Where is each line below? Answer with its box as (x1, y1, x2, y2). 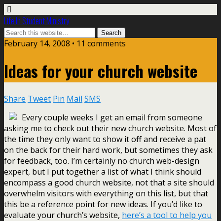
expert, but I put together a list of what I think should (4, 166, 201, 177)
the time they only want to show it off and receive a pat (4, 133, 206, 145)
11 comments (76, 38, 126, 49)
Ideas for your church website (4, 59, 197, 83)
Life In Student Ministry (4, 15, 69, 27)
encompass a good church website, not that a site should (4, 177, 214, 188)
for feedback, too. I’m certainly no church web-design (4, 155, 199, 166)
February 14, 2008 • (4, 38, 76, 49)
